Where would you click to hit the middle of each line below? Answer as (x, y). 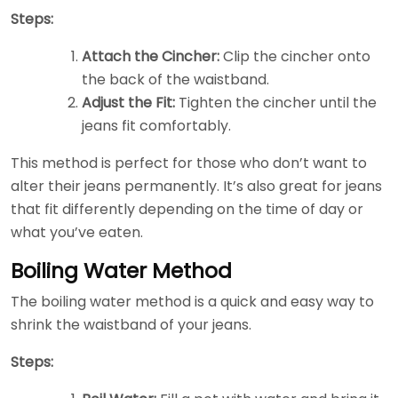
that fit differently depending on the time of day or (187, 209)
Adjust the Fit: (128, 102)
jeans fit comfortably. (156, 125)
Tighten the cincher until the (276, 102)
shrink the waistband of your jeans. (131, 324)
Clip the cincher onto (295, 56)
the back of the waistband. (175, 79)
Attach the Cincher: (151, 56)
